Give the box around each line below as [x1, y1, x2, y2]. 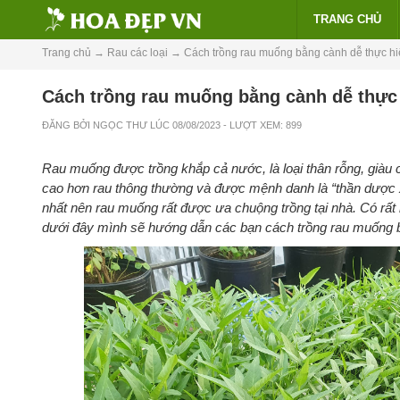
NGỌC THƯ [93, 120, 147, 130]
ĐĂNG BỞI [42, 120, 93, 130]
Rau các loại [107, 46, 168, 59]
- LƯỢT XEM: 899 [223, 120, 302, 130]
